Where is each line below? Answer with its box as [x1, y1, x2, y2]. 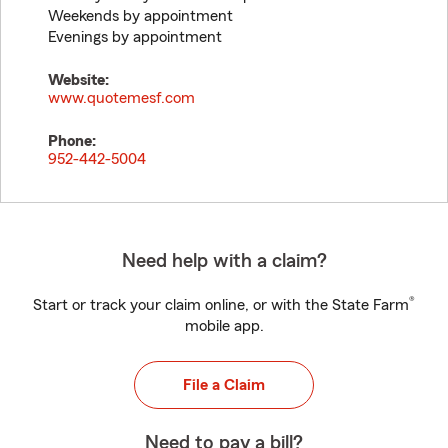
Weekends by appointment [48, 8, 233, 24]
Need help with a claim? [121, 251, 327, 271]
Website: [48, 72, 109, 88]
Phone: [48, 133, 96, 149]
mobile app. [184, 318, 264, 334]
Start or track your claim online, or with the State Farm [33, 297, 409, 313]
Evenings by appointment [48, 29, 222, 45]
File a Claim [183, 377, 265, 393]
